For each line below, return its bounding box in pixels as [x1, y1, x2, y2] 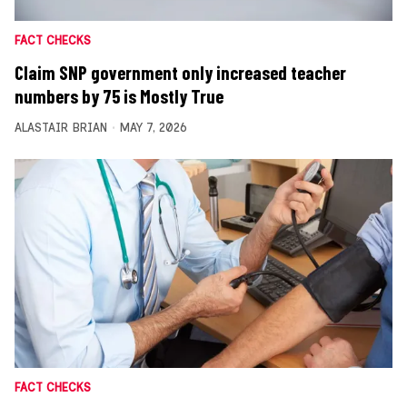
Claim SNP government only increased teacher [15, 61, 346, 84]
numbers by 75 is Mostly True [15, 84, 223, 107]
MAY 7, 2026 [119, 120, 187, 134]
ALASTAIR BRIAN [15, 120, 107, 134]
